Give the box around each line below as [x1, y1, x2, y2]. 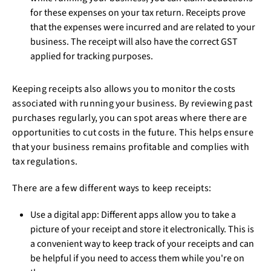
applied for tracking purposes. [30, 50, 157, 63]
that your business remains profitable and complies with [12, 140, 249, 154]
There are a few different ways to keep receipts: [12, 181, 215, 195]
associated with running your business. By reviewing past [12, 97, 252, 110]
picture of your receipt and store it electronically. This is [30, 223, 254, 236]
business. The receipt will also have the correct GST [30, 35, 238, 48]
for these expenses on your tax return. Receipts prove [30, 6, 246, 19]
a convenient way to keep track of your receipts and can [30, 237, 254, 250]
